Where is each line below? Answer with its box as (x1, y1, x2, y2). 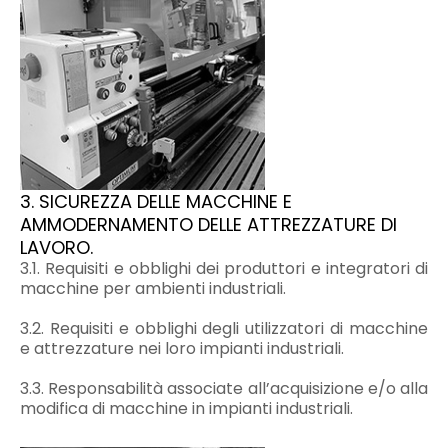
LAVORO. (20, 234, 93, 260)
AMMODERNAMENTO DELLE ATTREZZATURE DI (20, 211, 397, 237)
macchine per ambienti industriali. (20, 276, 286, 300)
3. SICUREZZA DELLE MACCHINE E (20, 188, 292, 214)
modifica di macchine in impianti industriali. (20, 396, 353, 420)
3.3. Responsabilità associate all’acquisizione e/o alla (20, 376, 428, 400)
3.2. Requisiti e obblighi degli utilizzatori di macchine (20, 316, 428, 340)
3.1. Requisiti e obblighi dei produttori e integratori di (20, 256, 428, 280)
